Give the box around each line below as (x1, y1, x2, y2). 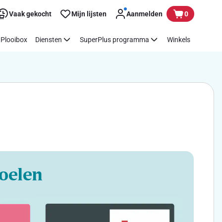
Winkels (167, 35, 190, 44)
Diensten (35, 35, 62, 44)
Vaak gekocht (9, 9, 52, 18)
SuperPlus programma (80, 35, 149, 44)
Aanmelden (126, 9, 163, 18)
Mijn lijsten (71, 9, 107, 18)
